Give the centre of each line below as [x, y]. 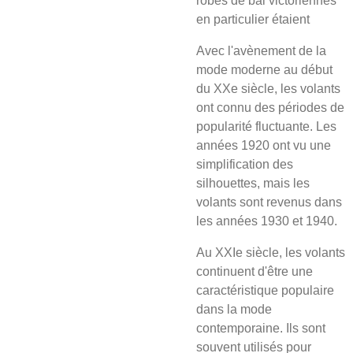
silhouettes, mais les [253, 183]
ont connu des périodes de [270, 108]
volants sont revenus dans [269, 202]
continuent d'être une [255, 271]
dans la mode [234, 309]
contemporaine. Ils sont [261, 328]
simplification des [245, 164]
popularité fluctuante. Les [266, 126]
